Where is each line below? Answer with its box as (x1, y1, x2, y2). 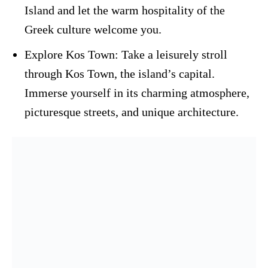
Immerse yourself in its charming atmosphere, (25, 86, 249, 99)
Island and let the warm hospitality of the (25, 3, 225, 17)
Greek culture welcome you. (25, 22, 162, 36)
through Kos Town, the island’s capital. (25, 66, 215, 80)
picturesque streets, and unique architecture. (25, 105, 239, 118)
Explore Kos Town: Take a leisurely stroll (25, 47, 227, 61)
